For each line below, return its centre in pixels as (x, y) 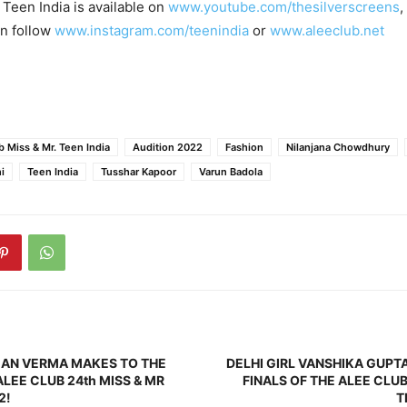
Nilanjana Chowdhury (338, 147)
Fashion (244, 147)
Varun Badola (231, 171)
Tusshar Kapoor (139, 171)
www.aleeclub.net (327, 30)
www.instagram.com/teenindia (152, 30)
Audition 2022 (168, 147)
